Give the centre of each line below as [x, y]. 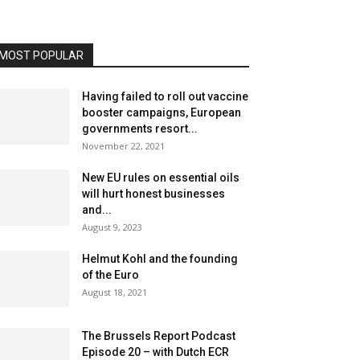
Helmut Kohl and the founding [160, 259]
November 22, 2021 [123, 146]
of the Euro [110, 275]
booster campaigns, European [162, 112]
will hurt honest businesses [153, 194]
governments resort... [140, 129]
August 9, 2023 [112, 227]
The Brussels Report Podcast [159, 336]
